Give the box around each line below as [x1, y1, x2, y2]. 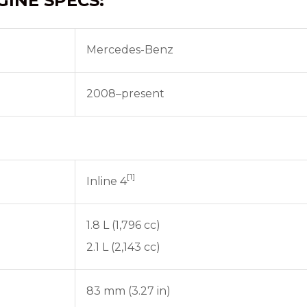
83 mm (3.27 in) [86, 284, 171, 297]
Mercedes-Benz [86, 43, 173, 56]
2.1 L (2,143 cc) [86, 241, 160, 254]
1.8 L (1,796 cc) [86, 219, 160, 232]
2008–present [86, 87, 164, 100]
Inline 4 [86, 175, 127, 188]
